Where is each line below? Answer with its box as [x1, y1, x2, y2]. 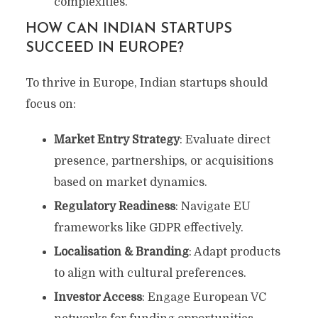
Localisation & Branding [53, 246, 189, 259]
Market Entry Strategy [53, 133, 180, 147]
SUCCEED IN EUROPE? [25, 41, 184, 56]
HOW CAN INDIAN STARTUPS [25, 22, 232, 37]
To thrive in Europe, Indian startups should [25, 77, 268, 90]
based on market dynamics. [53, 176, 207, 190]
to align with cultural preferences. [53, 267, 246, 280]
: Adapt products [188, 246, 280, 259]
